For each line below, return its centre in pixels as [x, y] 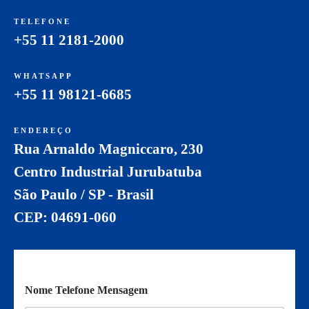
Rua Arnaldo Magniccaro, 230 [109, 149]
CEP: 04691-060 [65, 217]
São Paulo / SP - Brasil [84, 194]
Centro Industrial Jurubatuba [108, 171]
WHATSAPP [43, 76]
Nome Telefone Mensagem [86, 290]
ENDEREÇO [43, 130]
